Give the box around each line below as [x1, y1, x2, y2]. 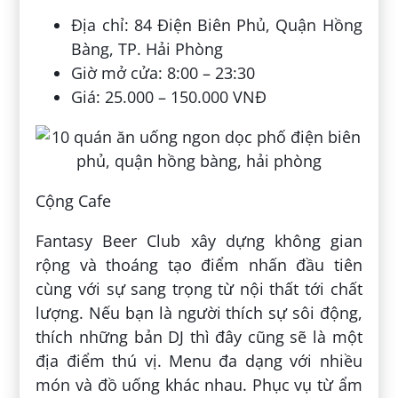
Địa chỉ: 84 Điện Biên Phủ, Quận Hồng [71, 13, 362, 36]
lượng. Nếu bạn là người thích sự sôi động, [36, 301, 362, 323]
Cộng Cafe [36, 189, 112, 211]
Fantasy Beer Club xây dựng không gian [36, 229, 362, 251]
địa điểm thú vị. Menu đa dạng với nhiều [36, 349, 362, 371]
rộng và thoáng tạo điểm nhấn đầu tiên [36, 253, 362, 275]
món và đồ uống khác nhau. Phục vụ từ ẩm [36, 373, 362, 395]
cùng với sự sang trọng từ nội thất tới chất [36, 277, 362, 299]
